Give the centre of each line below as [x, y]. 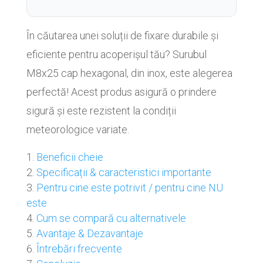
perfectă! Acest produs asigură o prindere [121, 92]
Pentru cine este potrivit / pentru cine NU [129, 188]
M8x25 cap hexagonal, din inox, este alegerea [129, 73]
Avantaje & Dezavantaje [90, 233]
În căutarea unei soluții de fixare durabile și [122, 36]
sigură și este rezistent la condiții [101, 111]
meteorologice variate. [77, 129]
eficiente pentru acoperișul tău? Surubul [116, 54]
